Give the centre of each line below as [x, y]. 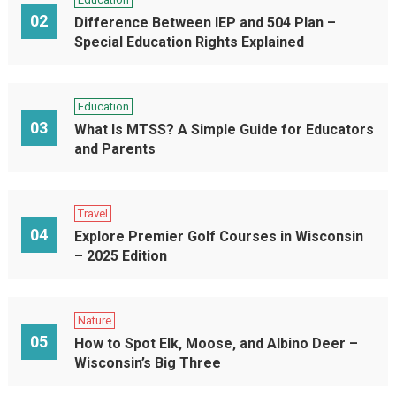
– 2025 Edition [120, 256]
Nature [94, 320]
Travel [92, 213]
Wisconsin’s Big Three [147, 363]
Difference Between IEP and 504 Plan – [205, 23]
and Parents [114, 149]
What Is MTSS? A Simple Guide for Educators [224, 129]
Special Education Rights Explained [189, 42]
